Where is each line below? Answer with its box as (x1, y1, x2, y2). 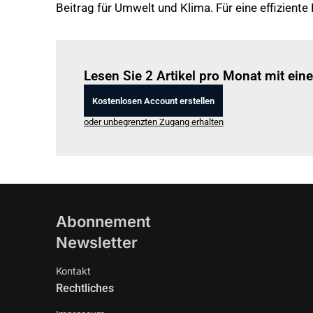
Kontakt (56, 265, 91, 277)
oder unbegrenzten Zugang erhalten (84, 117, 224, 127)
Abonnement (56, 212, 151, 231)
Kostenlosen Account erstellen (92, 95, 214, 106)
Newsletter (56, 233, 138, 252)
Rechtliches (56, 282, 114, 295)
